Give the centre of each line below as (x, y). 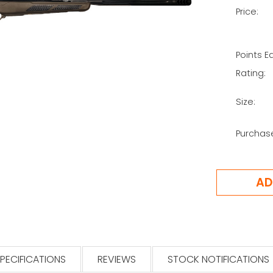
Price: (247, 11)
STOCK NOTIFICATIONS (218, 260)
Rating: (250, 73)
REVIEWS (117, 260)
